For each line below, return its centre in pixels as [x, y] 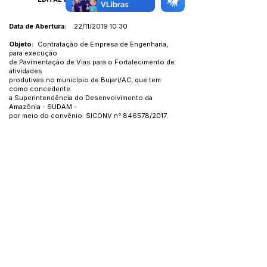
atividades [26, 71]
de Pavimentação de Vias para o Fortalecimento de [92, 62]
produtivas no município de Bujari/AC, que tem [85, 80]
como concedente [40, 89]
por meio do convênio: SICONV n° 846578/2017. [89, 116]
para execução [33, 53]
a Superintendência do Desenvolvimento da [81, 98]
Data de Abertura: [38, 26]
